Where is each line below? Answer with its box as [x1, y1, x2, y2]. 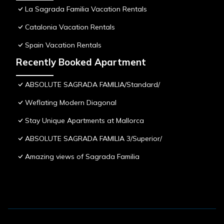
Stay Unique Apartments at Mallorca [25, 116, 144, 125]
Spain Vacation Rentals [25, 40, 101, 50]
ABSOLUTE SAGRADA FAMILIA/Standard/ [25, 80, 160, 89]
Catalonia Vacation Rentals [25, 22, 115, 32]
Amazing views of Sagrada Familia [25, 152, 139, 161]
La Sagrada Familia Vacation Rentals [25, 4, 147, 14]
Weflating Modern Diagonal [25, 98, 116, 107]
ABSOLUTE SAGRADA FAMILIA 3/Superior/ [25, 134, 162, 143]
